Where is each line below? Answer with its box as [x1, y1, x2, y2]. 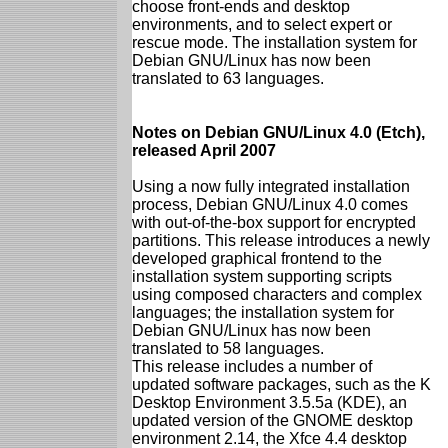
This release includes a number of [132, 357, 372, 375]
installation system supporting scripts [132, 267, 392, 285]
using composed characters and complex [132, 285, 422, 303]
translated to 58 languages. [132, 339, 324, 357]
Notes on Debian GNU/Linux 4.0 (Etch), [132, 123, 425, 141]
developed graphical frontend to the [132, 249, 382, 267]
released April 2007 [132, 141, 276, 159]
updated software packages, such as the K [132, 375, 431, 393]
